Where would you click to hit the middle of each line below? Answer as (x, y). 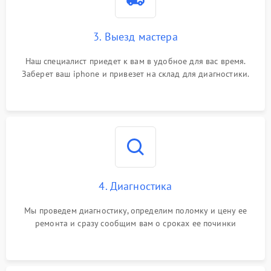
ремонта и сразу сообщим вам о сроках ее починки (135, 223)
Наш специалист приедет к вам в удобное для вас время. (135, 61)
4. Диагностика (135, 186)
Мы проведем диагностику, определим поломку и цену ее (135, 211)
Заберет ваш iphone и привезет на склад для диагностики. (135, 74)
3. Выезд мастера (135, 37)
